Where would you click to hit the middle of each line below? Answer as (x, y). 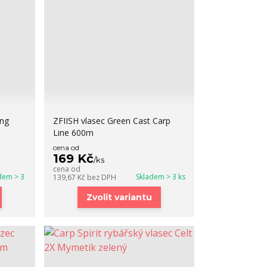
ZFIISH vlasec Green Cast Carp (112, 121)
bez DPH (102, 177)
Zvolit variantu (119, 197)
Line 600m (74, 133)
